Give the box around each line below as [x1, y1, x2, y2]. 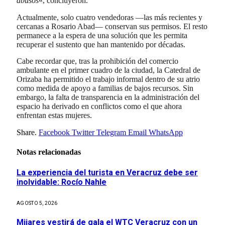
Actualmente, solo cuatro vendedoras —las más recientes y [17, 13, 202, 22]
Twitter [72, 128, 94, 137]
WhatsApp [149, 128, 183, 137]
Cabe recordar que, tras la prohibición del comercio [17, 57, 178, 66]
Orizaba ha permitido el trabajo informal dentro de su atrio [17, 75, 200, 84]
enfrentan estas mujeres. [17, 111, 92, 120]
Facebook [39, 128, 70, 137]
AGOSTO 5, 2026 [17, 200, 58, 206]
